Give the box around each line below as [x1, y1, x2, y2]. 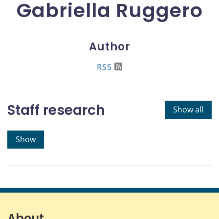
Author [88, 39, 131, 54]
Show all [173, 104, 203, 115]
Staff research [7, 100, 105, 120]
